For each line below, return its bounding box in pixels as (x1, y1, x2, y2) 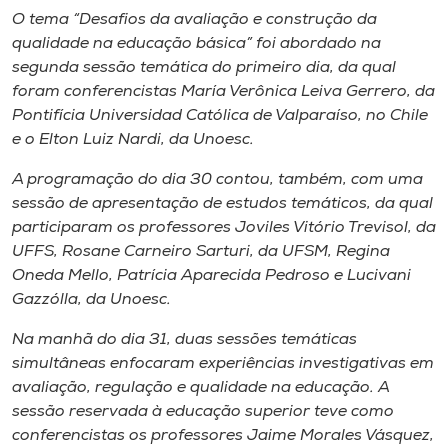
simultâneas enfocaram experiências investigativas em (12, 355, 434, 372)
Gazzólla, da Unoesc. (12, 291, 171, 308)
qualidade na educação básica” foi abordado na (12, 35, 381, 52)
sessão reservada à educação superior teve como (12, 403, 394, 420)
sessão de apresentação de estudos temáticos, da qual (12, 195, 433, 212)
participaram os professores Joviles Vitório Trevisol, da (12, 219, 436, 236)
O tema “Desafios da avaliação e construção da (12, 11, 377, 28)
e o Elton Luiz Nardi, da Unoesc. (12, 131, 254, 148)
